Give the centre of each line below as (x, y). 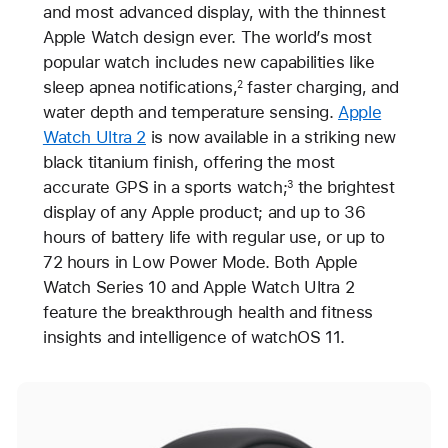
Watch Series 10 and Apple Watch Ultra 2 (198, 287)
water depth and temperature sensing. (190, 112)
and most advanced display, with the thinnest (214, 12)
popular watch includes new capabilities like (208, 62)
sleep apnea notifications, (140, 87)
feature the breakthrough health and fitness (207, 312)
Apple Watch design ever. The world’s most (207, 37)
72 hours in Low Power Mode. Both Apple (200, 262)
